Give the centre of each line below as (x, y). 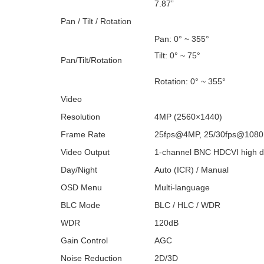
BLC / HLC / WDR (187, 205)
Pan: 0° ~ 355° (182, 39)
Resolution (80, 117)
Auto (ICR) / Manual (192, 170)
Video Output (85, 152)
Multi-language (182, 187)
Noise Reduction (91, 258)
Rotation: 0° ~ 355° (190, 81)
